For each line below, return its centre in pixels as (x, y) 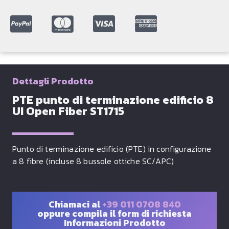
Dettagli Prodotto (53, 81)
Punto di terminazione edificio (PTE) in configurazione (112, 149)
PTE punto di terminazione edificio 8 (113, 100)
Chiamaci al (74, 204)
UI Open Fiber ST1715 (68, 111)
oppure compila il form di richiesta (114, 214)
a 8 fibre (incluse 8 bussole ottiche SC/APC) (93, 161)
